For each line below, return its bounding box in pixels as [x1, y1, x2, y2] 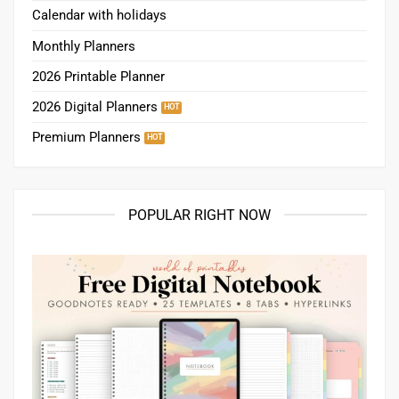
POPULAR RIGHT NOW [128, 206, 271, 224]
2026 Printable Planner [32, 68, 165, 85]
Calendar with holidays [32, 7, 167, 24]
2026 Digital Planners [32, 98, 158, 115]
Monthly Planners [32, 37, 135, 54]
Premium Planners [32, 129, 141, 146]
